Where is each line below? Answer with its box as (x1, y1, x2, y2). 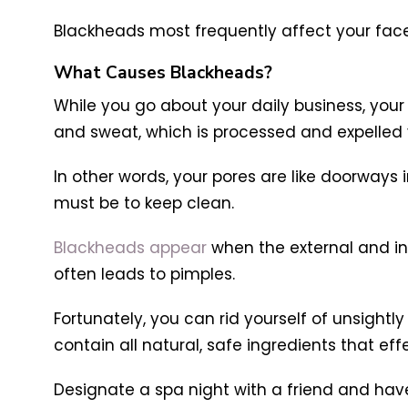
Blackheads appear (53, 237, 207, 260)
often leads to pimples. (53, 263, 235, 286)
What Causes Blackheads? (53, 61, 272, 86)
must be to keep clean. (53, 192, 234, 215)
